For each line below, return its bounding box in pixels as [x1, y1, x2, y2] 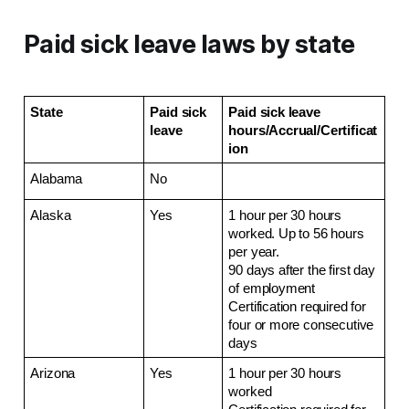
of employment [228, 280, 316, 296]
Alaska [30, 207, 71, 223]
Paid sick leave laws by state [23, 28, 355, 59]
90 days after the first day [228, 262, 375, 278]
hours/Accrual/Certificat [228, 122, 378, 138]
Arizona [30, 365, 76, 381]
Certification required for [228, 299, 366, 314]
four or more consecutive [228, 317, 374, 332]
